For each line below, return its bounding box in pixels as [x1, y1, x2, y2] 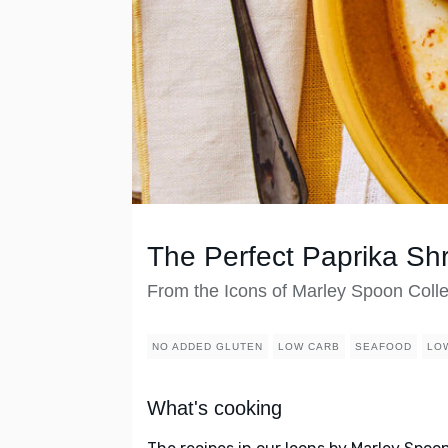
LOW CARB [278, 341, 340, 353]
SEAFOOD [355, 341, 412, 353]
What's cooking [147, 397, 282, 420]
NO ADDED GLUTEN [152, 341, 263, 353]
